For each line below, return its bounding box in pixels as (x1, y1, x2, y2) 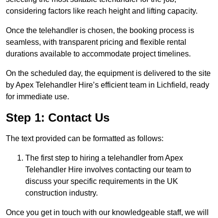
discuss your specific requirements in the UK (25, 177, 178, 186)
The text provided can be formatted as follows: (6, 134, 163, 143)
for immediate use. (6, 92, 69, 101)
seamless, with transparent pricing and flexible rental (6, 38, 186, 47)
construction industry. (25, 189, 98, 198)
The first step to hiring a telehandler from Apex (25, 154, 183, 163)
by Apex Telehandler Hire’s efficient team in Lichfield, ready (6, 81, 209, 90)
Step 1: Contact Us (6, 111, 109, 125)
